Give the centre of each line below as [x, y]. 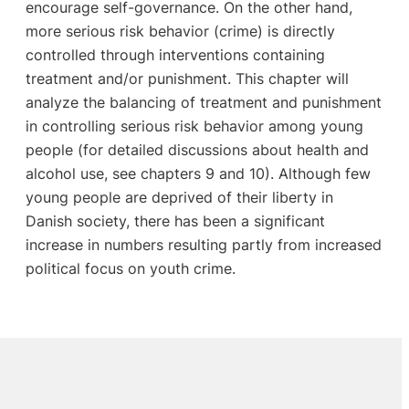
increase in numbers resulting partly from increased [203, 245]
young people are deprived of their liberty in [179, 198]
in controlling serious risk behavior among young [194, 126]
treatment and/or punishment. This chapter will [187, 79]
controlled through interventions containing [175, 55]
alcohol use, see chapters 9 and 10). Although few [198, 174]
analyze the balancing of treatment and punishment [203, 103]
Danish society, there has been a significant [175, 221]
